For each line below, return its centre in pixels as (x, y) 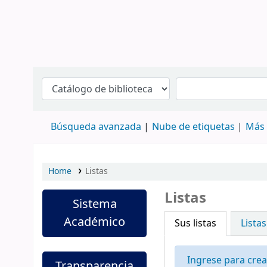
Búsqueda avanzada (96, 127)
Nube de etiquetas (193, 127)
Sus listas (196, 223)
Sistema (94, 204)
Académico (95, 222)
